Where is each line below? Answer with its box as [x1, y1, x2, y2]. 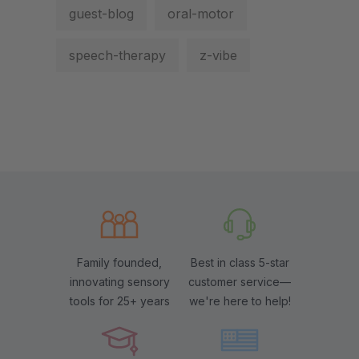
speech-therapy [69, 47, 166, 64]
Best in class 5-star [190, 256, 289, 270]
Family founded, [77, 256, 162, 270]
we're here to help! [188, 294, 291, 309]
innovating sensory [69, 275, 170, 289]
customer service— [188, 275, 291, 289]
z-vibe [200, 47, 237, 64]
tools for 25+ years [69, 294, 170, 309]
